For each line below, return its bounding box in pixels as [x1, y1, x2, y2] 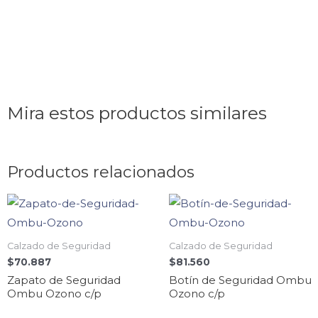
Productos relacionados [7, 162, 194, 182]
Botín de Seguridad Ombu [169, 273, 312, 287]
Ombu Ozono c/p [7, 286, 102, 300]
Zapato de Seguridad [7, 273, 121, 287]
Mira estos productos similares [7, 102, 267, 124]
